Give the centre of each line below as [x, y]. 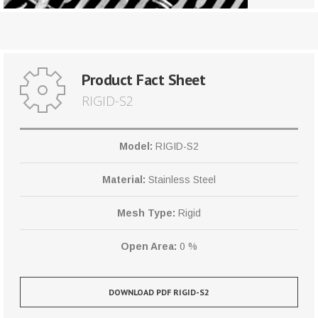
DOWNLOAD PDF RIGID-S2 [159, 292]
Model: [136, 147]
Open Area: [149, 247]
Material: [124, 180]
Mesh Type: [146, 213]
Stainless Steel [181, 180]
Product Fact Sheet [143, 80]
